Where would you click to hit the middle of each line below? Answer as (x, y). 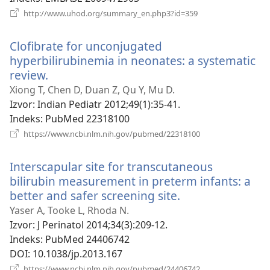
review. (29, 75)
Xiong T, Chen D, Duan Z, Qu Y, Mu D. (92, 89)
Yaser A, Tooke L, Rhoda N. (69, 210)
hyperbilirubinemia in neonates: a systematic (133, 60)
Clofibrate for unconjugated (86, 46)
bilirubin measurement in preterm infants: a (130, 181)
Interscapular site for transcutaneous (111, 166)
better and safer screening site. (95, 195)
